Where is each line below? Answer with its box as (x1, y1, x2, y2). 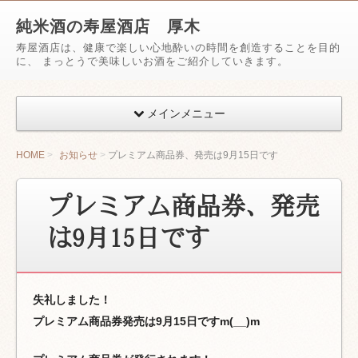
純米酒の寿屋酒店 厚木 (16, 18, 201, 35)
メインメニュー (143, 106, 225, 120)
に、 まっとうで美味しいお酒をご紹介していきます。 (16, 55, 288, 67)
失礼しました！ (33, 293, 111, 307)
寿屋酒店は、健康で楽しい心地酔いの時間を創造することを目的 (16, 42, 340, 54)
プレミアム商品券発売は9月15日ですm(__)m (33, 315, 260, 328)
